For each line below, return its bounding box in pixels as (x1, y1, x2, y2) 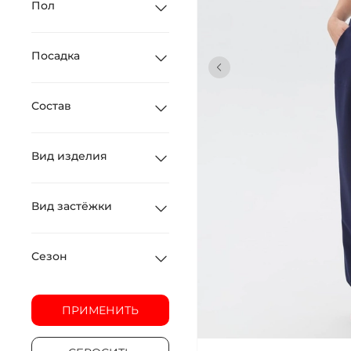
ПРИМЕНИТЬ (61, 302, 139, 317)
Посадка (31, 48, 80, 63)
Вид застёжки (31, 198, 112, 213)
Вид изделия (31, 148, 107, 163)
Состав (31, 98, 71, 113)
